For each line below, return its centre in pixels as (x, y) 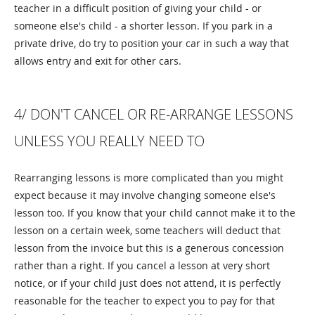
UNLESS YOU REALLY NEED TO (109, 141)
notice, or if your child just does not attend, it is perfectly (147, 283)
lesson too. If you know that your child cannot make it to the (155, 213)
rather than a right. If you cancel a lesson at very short (142, 266)
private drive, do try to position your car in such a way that (152, 44)
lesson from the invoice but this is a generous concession (149, 248)
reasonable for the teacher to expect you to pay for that (144, 301)
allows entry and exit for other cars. (98, 61)
